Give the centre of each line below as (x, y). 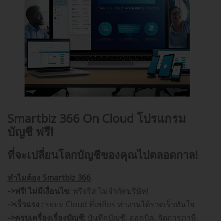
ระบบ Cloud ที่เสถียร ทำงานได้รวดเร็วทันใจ (119, 204)
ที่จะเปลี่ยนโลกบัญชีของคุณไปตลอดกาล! (103, 155)
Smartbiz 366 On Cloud (72, 118)
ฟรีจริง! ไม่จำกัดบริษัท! (110, 191)
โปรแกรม (161, 118)
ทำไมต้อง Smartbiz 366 (49, 178)
